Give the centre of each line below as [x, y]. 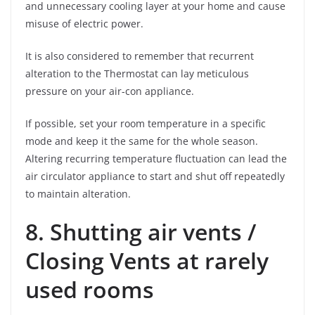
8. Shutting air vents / [141, 231]
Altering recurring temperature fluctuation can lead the [156, 158]
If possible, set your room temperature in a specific [146, 123]
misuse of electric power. [84, 23]
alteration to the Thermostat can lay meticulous [137, 73]
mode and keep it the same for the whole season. [142, 141]
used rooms [92, 289]
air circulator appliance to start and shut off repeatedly [155, 176]
